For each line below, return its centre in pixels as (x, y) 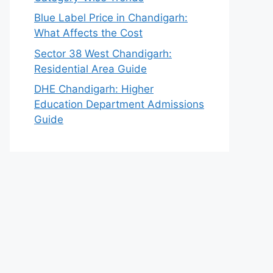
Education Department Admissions (119, 104)
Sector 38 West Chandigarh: (103, 53)
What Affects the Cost (88, 33)
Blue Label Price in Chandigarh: (111, 18)
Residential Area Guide (90, 69)
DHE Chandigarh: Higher (94, 89)
